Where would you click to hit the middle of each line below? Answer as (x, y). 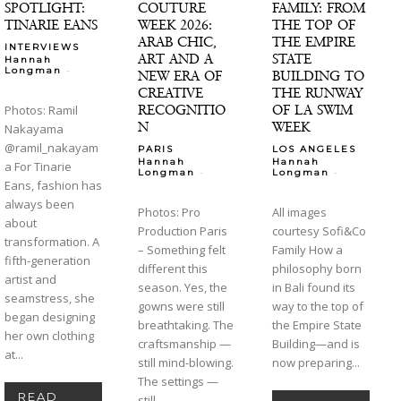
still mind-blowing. (186, 362)
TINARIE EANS (51, 24)
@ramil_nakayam (51, 147)
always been (39, 204)
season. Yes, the (183, 287)
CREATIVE (171, 92)
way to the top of (317, 306)
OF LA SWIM (312, 109)
